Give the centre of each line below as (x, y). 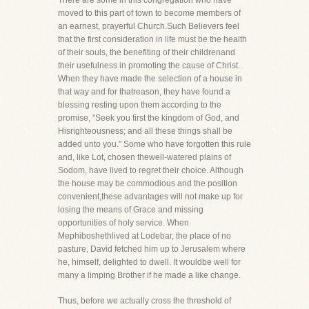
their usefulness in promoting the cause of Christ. (149, 66)
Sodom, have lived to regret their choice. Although (151, 170)
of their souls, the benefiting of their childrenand (147, 52)
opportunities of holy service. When (123, 223)
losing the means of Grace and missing (131, 210)
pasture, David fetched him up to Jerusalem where (152, 249)
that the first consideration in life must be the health (152, 39)
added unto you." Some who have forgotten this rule (154, 144)
